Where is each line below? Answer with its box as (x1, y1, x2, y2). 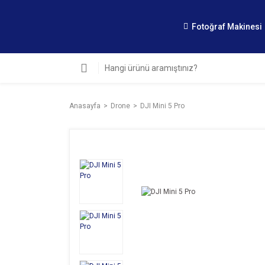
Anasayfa (69, 102, 101, 110)
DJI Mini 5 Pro (140, 102, 185, 110)
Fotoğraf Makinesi (192, 21, 262, 31)
